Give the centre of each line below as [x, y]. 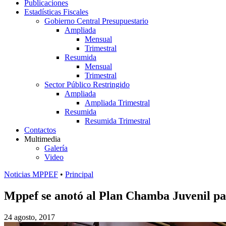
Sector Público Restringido [87, 84]
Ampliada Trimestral [117, 103]
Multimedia [42, 139]
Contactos [40, 130]
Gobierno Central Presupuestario [96, 21]
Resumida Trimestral [118, 121]
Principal [79, 174]
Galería [56, 148]
